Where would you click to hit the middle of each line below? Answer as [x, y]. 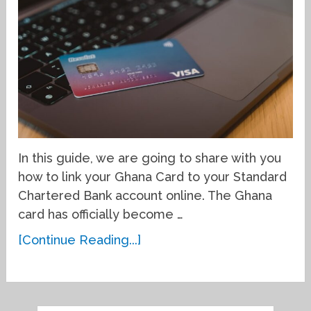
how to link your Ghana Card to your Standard [153, 176]
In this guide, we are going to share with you [150, 158]
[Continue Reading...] [80, 239]
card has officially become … [101, 214]
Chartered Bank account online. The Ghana [145, 195]
